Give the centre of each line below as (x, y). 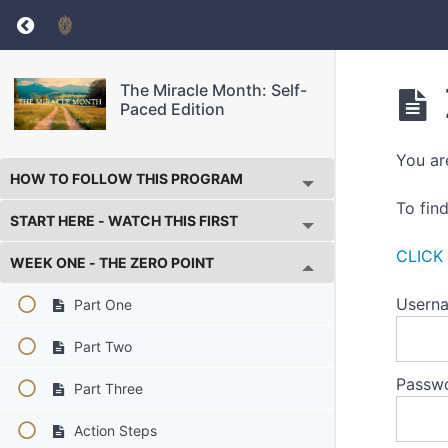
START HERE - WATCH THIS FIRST (124, 220)
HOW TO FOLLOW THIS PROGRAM (126, 178)
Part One (100, 304)
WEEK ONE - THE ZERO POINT (112, 262)
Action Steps (113, 430)
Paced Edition (172, 108)
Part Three (106, 388)
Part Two (100, 346)
